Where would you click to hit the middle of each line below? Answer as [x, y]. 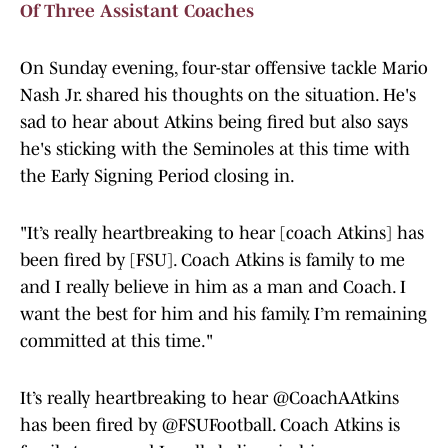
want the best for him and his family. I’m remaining [223, 314]
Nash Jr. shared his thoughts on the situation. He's [218, 95]
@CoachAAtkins [336, 398]
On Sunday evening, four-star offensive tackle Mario [224, 68]
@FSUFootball [217, 425]
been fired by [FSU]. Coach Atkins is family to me [212, 260]
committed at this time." [116, 341]
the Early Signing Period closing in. [157, 176]
